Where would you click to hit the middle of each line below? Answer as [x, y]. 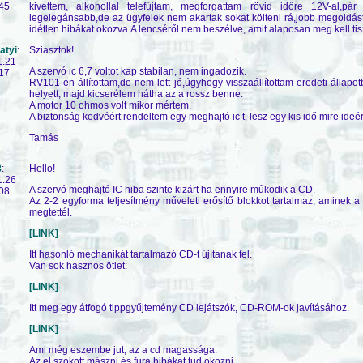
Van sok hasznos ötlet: [78, 265]
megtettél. [51, 212]
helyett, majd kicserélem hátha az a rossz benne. [136, 94]
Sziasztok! [51, 50]
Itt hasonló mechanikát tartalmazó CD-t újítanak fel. [141, 254]
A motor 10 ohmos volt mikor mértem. [110, 105]
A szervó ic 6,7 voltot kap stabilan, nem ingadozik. [138, 71]
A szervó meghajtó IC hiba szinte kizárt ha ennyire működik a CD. [172, 189]
